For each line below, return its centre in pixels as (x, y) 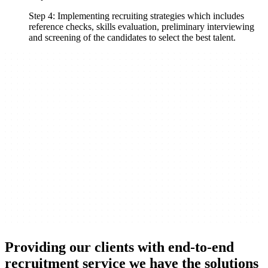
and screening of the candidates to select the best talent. (132, 37)
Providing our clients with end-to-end (119, 247)
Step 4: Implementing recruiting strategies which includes (136, 16)
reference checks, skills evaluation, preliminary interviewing (141, 26)
